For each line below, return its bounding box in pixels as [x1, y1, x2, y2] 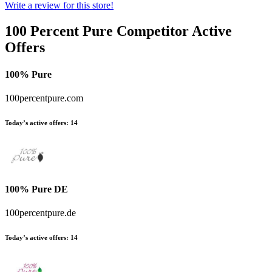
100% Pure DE [5, 184, 68, 195]
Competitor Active [113, 23, 232, 39]
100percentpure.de [5, 208, 76, 219]
